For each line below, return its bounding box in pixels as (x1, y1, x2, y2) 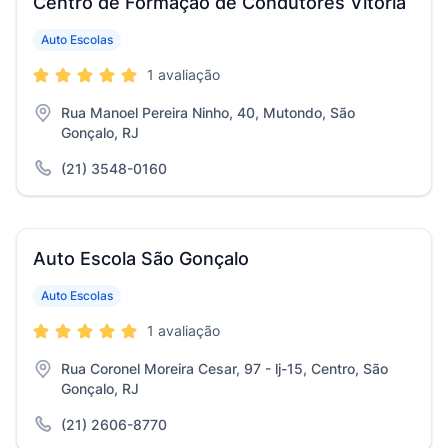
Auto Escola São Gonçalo (33, 248, 249, 269)
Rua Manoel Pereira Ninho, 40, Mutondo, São (61, 104, 355, 121)
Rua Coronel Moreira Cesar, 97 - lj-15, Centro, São (61, 360, 388, 377)
